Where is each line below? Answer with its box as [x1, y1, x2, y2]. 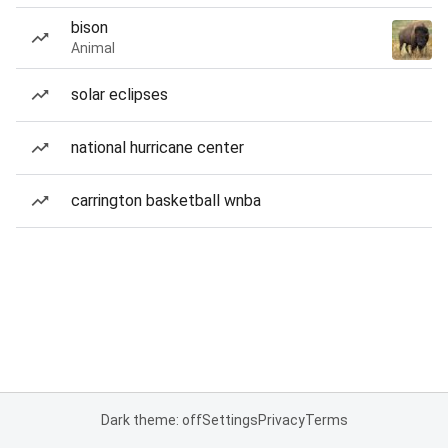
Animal [71, 40, 115, 56]
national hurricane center [71, 138, 244, 157]
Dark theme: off [100, 412, 202, 428]
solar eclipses [71, 85, 168, 104]
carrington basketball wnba [71, 191, 261, 210]
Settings [201, 412, 258, 428]
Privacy [257, 412, 305, 428]
